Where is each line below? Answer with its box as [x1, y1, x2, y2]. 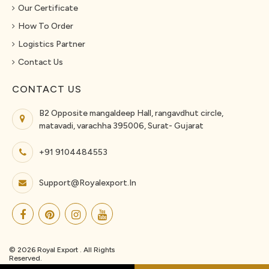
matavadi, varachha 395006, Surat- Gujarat [39, 121, 204, 131]
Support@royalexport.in [39, 178, 136, 189]
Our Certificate [18, 3, 78, 14]
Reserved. [9, 254, 42, 263]
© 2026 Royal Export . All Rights [9, 246, 115, 255]
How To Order [18, 21, 73, 32]
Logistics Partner [18, 39, 85, 50]
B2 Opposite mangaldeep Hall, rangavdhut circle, [39, 108, 223, 119]
